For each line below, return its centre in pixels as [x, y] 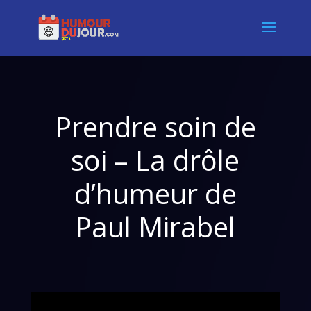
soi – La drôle [155, 160]
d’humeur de [155, 193]
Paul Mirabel [155, 227]
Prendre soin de [155, 127]
